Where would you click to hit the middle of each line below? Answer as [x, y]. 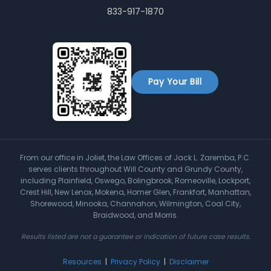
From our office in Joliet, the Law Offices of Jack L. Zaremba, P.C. [135, 158]
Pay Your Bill [175, 81]
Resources [82, 262]
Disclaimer [189, 262]
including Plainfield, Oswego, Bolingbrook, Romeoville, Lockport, [135, 181]
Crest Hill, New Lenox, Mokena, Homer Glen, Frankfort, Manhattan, [135, 192]
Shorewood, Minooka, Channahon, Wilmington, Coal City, [135, 204]
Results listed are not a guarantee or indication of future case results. [135, 237]
